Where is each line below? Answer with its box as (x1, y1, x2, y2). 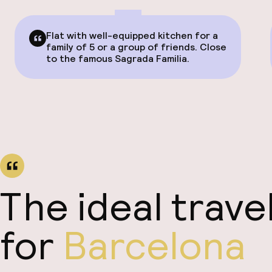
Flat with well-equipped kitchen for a (46, 29, 218, 42)
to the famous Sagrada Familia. (46, 52, 189, 65)
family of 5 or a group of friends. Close (46, 41, 226, 53)
